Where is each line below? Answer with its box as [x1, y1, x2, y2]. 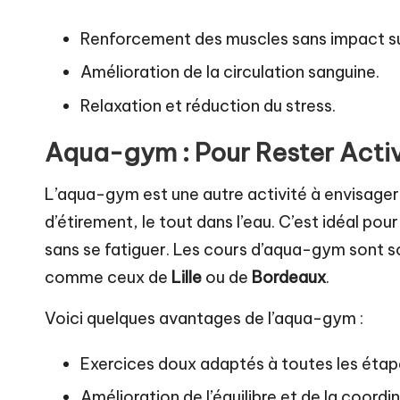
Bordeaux [252, 266, 326, 287]
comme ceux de [45, 266, 171, 287]
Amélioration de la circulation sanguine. [80, 62, 379, 83]
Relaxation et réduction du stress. [80, 95, 336, 116]
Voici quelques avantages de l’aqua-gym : [45, 307, 363, 329]
